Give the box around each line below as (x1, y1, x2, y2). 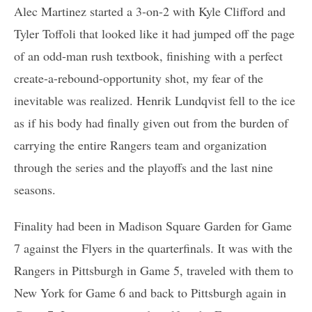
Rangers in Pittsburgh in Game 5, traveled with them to (14, 261, 293, 279)
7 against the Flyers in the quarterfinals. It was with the (14, 239, 292, 256)
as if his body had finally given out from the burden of (14, 114, 288, 131)
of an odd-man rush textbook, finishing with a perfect (14, 47, 283, 64)
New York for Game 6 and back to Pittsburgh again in (14, 283, 286, 301)
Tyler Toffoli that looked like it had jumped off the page (14, 24, 295, 42)
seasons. (14, 180, 56, 198)
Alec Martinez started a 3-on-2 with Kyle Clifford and (14, 2, 286, 19)
